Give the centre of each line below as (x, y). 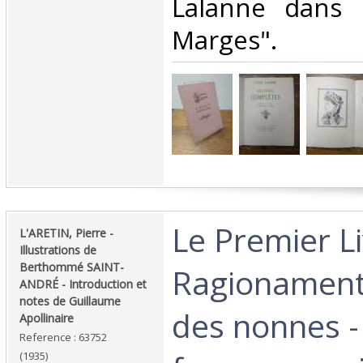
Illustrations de (58, 250)
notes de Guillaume (70, 301)
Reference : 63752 (63, 337)
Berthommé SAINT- (72, 267)
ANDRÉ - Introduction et (83, 284)
